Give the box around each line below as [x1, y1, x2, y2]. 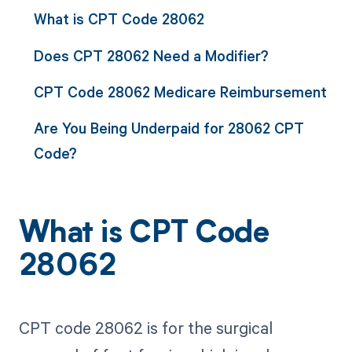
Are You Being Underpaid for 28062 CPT [33, 118, 304, 138]
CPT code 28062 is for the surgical [18, 317, 273, 339]
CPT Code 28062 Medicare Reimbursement [33, 81, 327, 101]
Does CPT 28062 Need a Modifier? [33, 45, 269, 65]
